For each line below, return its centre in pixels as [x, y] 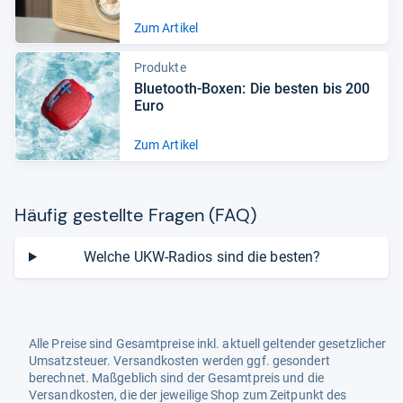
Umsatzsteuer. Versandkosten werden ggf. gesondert [179, 361]
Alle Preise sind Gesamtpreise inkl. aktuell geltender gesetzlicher [208, 344]
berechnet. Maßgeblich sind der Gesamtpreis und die [176, 378]
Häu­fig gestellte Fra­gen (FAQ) [135, 215]
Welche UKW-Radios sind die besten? [202, 256]
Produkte [160, 67]
